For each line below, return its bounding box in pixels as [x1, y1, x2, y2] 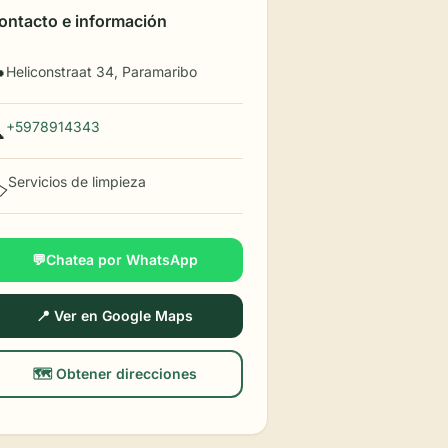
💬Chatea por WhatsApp [31, 251, 198, 268]
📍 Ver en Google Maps [36, 307, 194, 324]
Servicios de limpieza [8, 173, 147, 190]
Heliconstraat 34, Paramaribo [6, 63, 198, 80]
